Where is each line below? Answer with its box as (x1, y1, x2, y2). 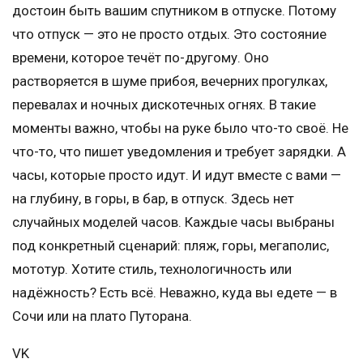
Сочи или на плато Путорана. (12, 307, 192, 324)
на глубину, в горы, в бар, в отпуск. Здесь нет (12, 190, 294, 207)
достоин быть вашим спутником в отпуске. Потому (12, 2, 336, 19)
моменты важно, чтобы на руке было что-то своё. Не (12, 119, 348, 136)
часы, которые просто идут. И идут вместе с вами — (12, 166, 341, 183)
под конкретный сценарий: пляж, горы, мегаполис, (12, 237, 329, 254)
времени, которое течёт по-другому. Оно (12, 49, 269, 66)
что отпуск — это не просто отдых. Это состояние (12, 25, 327, 42)
